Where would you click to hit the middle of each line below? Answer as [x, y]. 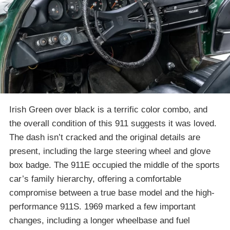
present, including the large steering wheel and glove [110, 151]
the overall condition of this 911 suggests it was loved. [113, 123]
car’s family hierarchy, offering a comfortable [95, 179]
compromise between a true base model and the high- [112, 193]
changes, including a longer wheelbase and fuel [100, 220]
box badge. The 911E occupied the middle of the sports [114, 165]
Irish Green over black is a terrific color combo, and [108, 109]
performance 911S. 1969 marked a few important [102, 206]
